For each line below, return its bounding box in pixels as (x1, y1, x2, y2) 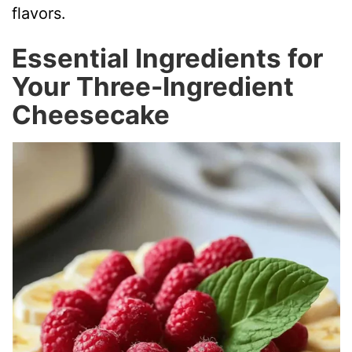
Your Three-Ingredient (12, 71, 295, 103)
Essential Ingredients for (12, 42, 324, 75)
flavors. (12, 4, 67, 24)
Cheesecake (12, 99, 170, 131)
